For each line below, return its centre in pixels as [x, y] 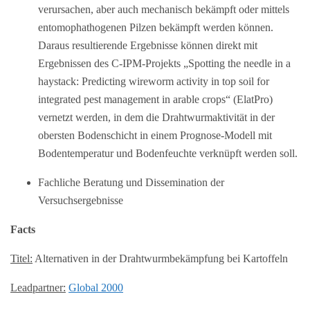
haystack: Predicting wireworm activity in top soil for [154, 81]
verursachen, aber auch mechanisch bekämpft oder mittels [164, 9]
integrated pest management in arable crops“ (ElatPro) [155, 99]
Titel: [21, 258]
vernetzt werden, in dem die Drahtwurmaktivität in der [156, 117]
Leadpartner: [38, 287]
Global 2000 [96, 287]
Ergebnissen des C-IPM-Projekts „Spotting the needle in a [164, 63]
